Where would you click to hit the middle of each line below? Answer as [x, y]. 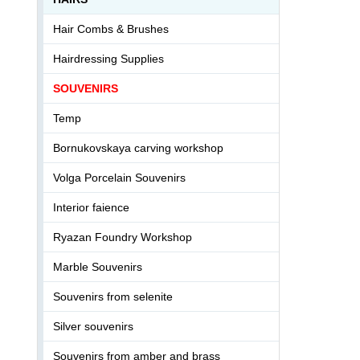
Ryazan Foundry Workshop [123, 237]
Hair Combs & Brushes [111, 29]
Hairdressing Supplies [108, 58]
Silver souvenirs [93, 326]
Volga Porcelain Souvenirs [119, 177]
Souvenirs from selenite [113, 296]
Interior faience [91, 207]
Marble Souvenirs [98, 266]
